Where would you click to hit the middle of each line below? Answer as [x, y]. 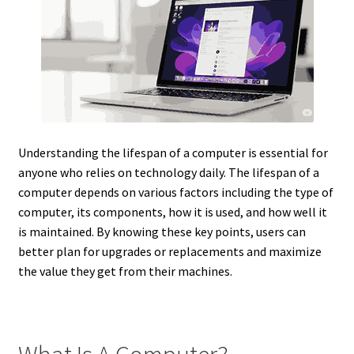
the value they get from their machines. [125, 271]
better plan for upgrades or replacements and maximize [169, 252]
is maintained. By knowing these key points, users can [162, 232]
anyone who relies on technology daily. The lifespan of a [168, 173]
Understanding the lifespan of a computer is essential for [173, 153]
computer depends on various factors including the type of [175, 192]
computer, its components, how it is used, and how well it [172, 212]
